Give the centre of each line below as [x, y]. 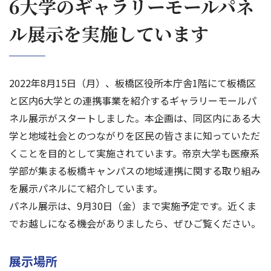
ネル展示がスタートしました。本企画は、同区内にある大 [135, 118]
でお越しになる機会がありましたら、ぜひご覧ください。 [135, 223]
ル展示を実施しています [109, 33]
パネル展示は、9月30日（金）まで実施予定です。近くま [133, 206]
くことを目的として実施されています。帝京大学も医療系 [134, 153]
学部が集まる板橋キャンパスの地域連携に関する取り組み [135, 171]
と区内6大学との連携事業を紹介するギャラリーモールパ [133, 100]
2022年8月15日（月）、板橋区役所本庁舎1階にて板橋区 [132, 83]
